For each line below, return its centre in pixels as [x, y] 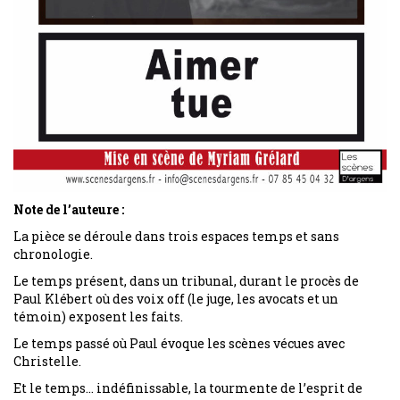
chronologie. [53, 254]
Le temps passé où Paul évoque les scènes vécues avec [179, 344]
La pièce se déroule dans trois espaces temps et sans [176, 237]
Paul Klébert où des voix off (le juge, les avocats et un [176, 299]
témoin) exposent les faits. [98, 317]
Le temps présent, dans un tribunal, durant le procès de [186, 281]
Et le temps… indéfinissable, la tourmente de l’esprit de [188, 388]
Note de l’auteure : [69, 210]
